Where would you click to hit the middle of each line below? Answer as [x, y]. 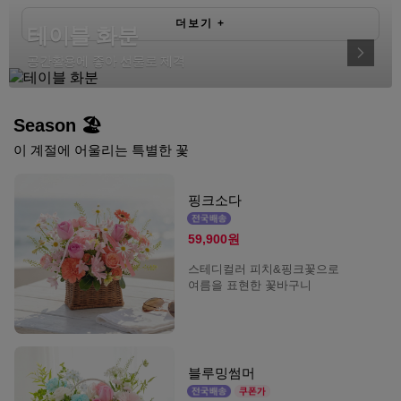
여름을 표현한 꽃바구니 [249, 285]
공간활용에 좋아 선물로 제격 [107, 60]
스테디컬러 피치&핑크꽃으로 [263, 269]
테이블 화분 [82, 35]
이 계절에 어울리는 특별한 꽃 [101, 149]
